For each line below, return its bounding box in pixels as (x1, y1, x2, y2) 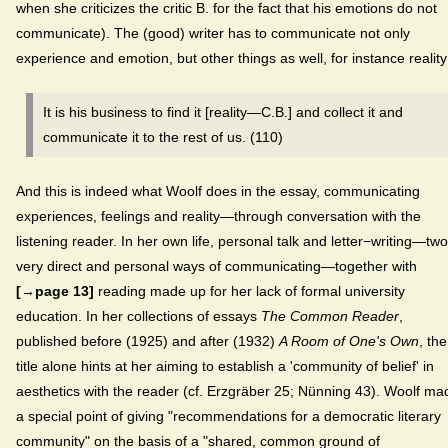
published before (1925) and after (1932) (16, 332, 279, 349)
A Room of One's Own (279, 332, 419, 349)
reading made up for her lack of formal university (94, 282, 405, 299)
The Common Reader (261, 307, 399, 324)
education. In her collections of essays (16, 307, 261, 324)
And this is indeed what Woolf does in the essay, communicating (16, 182, 420, 199)
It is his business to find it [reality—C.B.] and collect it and (43, 103, 403, 120)
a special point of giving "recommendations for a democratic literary (16, 407, 441, 424)
